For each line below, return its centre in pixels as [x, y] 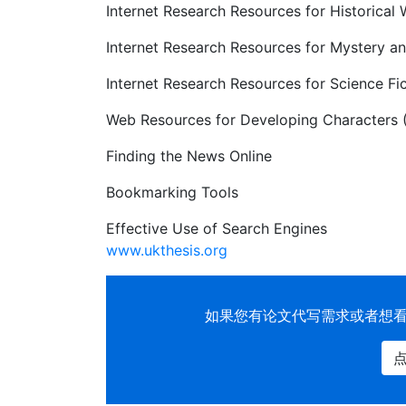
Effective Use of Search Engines [217, 228]
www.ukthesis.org [167, 250]
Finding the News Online [189, 156]
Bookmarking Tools [172, 192]
